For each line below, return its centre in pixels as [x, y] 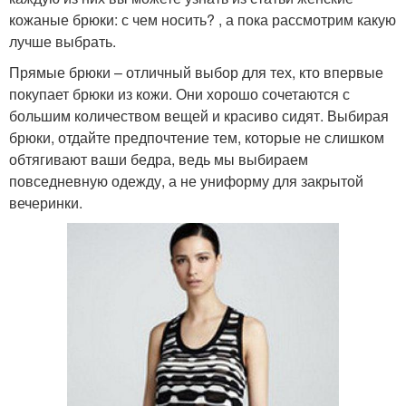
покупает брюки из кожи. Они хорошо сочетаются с [179, 94]
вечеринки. [46, 203]
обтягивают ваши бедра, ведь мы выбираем [159, 159]
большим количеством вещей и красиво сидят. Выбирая [199, 116]
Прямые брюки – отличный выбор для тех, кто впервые [196, 72]
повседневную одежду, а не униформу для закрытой [186, 181]
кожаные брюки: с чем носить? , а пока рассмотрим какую [203, 20]
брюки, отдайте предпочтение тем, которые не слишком [197, 138]
